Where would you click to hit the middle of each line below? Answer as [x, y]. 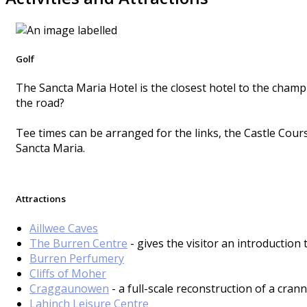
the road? [40, 103]
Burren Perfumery [77, 258]
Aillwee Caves [64, 228]
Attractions [41, 199]
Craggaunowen [69, 288]
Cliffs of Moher [68, 273]
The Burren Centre [78, 243]
